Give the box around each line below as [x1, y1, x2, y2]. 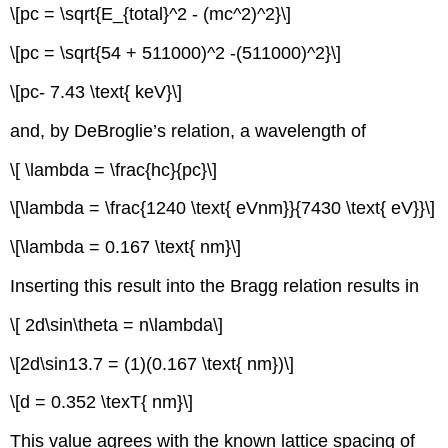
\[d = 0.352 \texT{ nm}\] [10, 392, 194, 413]
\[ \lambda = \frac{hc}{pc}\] [10, 159, 218, 180]
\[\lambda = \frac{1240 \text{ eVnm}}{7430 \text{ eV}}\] [10, 198, 436, 219]
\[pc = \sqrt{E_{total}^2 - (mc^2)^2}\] [10, 4, 292, 25]
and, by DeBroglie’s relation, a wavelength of [10, 120, 367, 141]
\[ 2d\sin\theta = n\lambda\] [10, 314, 224, 335]
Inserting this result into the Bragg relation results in [10, 276, 420, 296]
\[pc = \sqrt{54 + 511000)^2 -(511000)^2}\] [10, 43, 342, 64]
